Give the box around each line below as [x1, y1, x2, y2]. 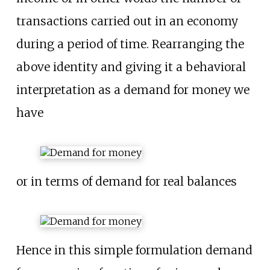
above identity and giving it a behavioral [16, 59, 246, 74]
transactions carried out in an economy [16, 13, 238, 28]
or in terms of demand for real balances [16, 174, 237, 189]
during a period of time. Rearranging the [16, 36, 244, 51]
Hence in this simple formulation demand [16, 243, 253, 258]
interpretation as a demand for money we [16, 82, 250, 97]
